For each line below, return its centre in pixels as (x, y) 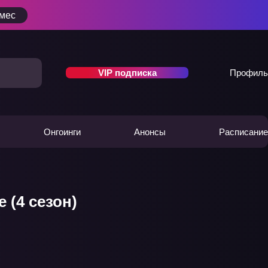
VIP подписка (127, 73)
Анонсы (150, 132)
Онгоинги (62, 132)
